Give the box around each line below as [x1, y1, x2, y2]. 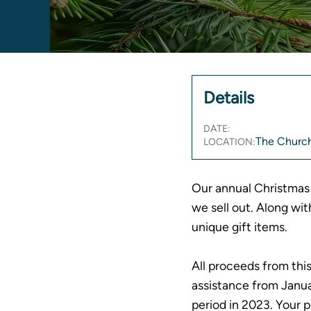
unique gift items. [192, 219, 288, 234]
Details [203, 87, 255, 108]
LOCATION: [203, 135, 256, 148]
